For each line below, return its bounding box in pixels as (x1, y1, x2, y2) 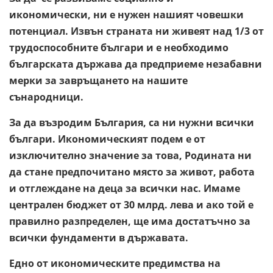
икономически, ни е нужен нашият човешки (9, 7, 244, 21)
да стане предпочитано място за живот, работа (9, 165, 255, 179)
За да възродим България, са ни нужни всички (9, 115, 254, 129)
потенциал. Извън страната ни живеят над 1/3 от (9, 24, 264, 38)
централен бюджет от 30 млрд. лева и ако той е (9, 197, 253, 211)
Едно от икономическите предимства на (9, 256, 221, 270)
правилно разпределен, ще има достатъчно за (9, 214, 250, 228)
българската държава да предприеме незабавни (9, 57, 262, 71)
